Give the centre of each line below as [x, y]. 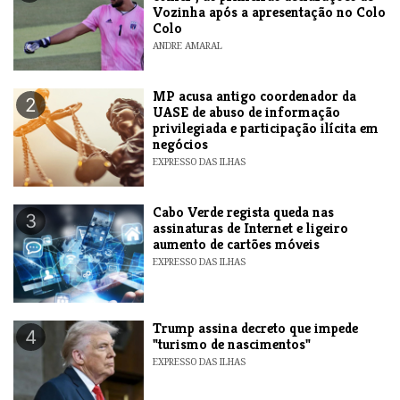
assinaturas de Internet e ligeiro [251, 228]
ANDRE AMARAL [188, 45]
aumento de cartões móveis [237, 244]
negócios [181, 144]
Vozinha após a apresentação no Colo [270, 12]
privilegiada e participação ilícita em [266, 128]
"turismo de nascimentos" [232, 344]
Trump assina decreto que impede [256, 328]
